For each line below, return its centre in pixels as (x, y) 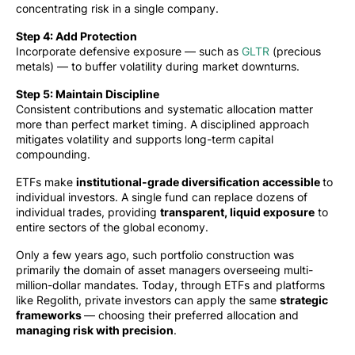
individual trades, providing (88, 212)
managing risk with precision (95, 330)
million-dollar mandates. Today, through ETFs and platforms (170, 285)
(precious (295, 52)
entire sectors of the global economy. (112, 227)
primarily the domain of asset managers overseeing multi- (164, 270)
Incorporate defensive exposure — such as (129, 52)
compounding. (53, 155)
